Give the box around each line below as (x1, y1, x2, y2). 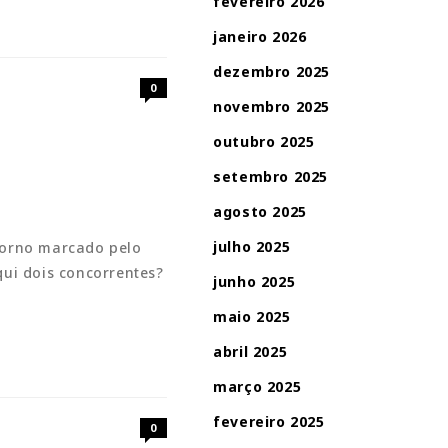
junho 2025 (213, 272, 296, 291)
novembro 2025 (213, 97, 331, 116)
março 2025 (213, 377, 302, 396)
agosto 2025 (213, 202, 307, 221)
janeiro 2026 (213, 27, 307, 46)
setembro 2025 (213, 167, 329, 186)
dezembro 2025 (213, 62, 331, 81)
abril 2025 (213, 342, 288, 361)
